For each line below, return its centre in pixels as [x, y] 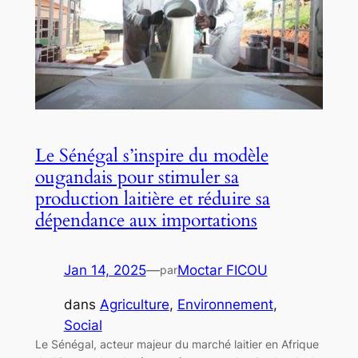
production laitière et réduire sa [152, 198]
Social [83, 325]
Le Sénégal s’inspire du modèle [151, 155]
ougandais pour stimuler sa [137, 177]
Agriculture [134, 304]
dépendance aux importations [146, 220]
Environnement [225, 304]
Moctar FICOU [222, 270]
